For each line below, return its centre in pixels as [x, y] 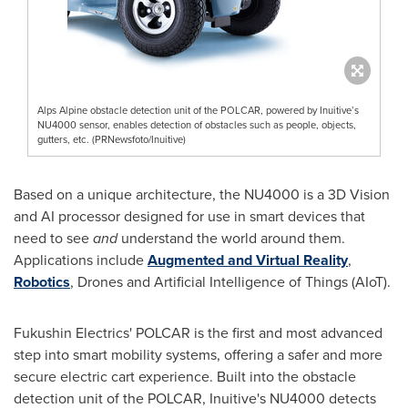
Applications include [81, 260]
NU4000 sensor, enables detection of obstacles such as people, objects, [197, 125]
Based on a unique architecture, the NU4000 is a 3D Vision [202, 195]
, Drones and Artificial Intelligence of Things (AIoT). [230, 282]
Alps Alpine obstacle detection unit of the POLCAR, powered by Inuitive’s [198, 111]
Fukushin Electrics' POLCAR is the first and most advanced [198, 333]
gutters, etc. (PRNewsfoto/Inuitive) [112, 140]
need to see [53, 239]
